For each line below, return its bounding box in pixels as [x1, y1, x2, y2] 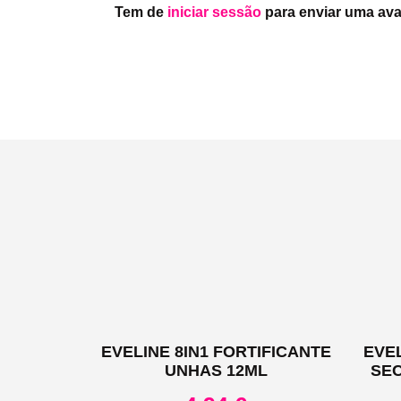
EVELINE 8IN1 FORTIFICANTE [100, 342, 331, 361]
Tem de [114, 4, 167, 20]
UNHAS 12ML [164, 361, 268, 380]
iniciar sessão [166, 4, 261, 20]
